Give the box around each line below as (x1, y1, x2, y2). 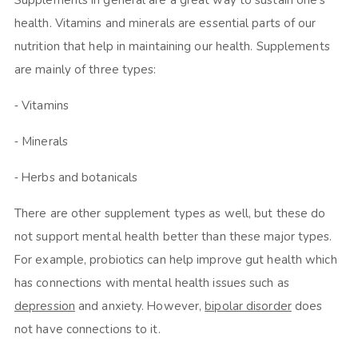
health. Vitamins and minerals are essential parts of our (14, 15, 316, 32)
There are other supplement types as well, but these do (14, 205, 326, 222)
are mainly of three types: (14, 62, 163, 78)
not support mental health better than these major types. (14, 229, 332, 245)
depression (14, 298, 75, 315)
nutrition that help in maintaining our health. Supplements (14, 38, 330, 55)
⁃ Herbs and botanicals (14, 169, 141, 186)
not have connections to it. (14, 321, 161, 338)
